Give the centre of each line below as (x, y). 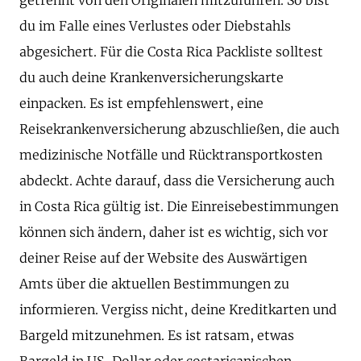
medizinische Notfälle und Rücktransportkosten (171, 154)
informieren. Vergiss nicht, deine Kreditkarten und (178, 309)
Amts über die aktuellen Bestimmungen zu (154, 283)
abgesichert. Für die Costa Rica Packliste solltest (171, 51)
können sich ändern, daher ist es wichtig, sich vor (174, 232)
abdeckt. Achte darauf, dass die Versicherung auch (177, 180)
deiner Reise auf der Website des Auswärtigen (163, 257)
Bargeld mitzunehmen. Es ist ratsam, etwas (157, 335)
